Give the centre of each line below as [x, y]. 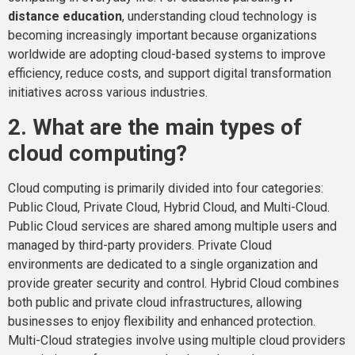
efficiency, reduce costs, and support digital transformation [170, 74]
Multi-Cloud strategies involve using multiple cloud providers [177, 340]
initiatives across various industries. [108, 93]
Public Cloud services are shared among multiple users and [172, 226]
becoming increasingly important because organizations [162, 36]
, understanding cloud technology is [219, 17]
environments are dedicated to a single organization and [163, 264]
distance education [65, 17]
